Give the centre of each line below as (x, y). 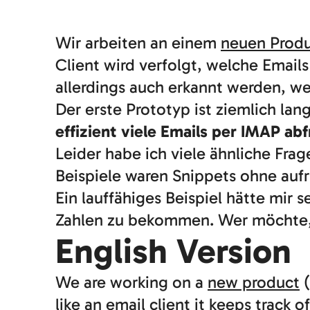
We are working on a (131, 282)
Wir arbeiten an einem (138, 43)
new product (254, 282)
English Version (173, 251)
